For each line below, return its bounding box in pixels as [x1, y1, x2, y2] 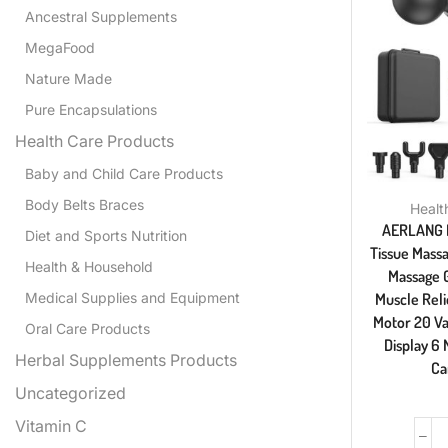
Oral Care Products [25, 320, 150, 338]
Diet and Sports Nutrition [25, 227, 187, 245]
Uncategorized [15, 384, 126, 404]
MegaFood [25, 39, 95, 57]
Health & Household [25, 258, 153, 276]
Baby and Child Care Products [25, 165, 223, 183]
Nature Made [25, 70, 112, 88]
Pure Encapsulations [25, 101, 157, 119]
